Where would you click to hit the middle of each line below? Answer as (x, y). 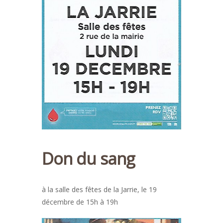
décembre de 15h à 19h (80, 202)
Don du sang (88, 159)
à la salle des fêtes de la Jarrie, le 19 (99, 190)
